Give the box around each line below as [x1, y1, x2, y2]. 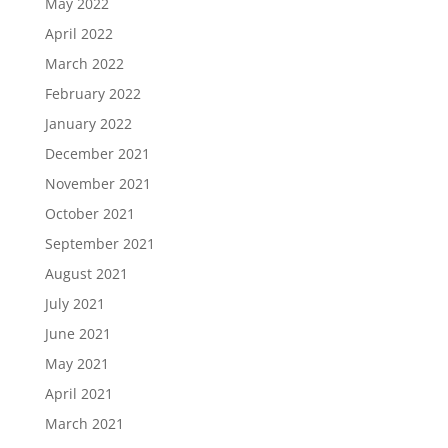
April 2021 [44, 384, 113, 403]
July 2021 [44, 294, 105, 313]
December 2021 [44, 144, 150, 163]
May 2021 [44, 354, 109, 373]
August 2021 [44, 264, 128, 283]
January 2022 [44, 114, 132, 133]
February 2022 [44, 84, 141, 103]
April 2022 [44, 24, 113, 43]
